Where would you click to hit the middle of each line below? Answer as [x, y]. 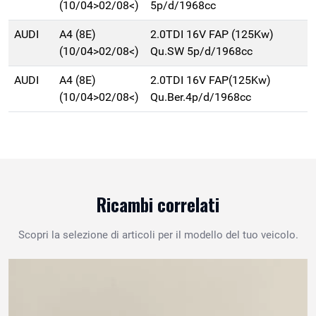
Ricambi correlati [158, 205]
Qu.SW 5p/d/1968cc [201, 51]
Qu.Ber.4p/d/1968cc [201, 97]
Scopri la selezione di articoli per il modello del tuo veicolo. [158, 235]
